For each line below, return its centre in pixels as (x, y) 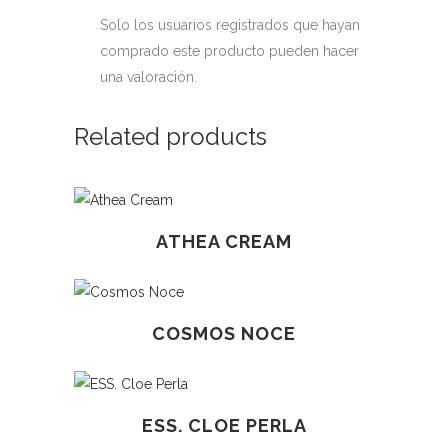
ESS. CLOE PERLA (224, 425)
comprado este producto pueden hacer (229, 51)
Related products (170, 136)
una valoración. (148, 77)
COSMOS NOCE (224, 333)
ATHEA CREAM (224, 241)
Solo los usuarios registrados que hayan (230, 25)
